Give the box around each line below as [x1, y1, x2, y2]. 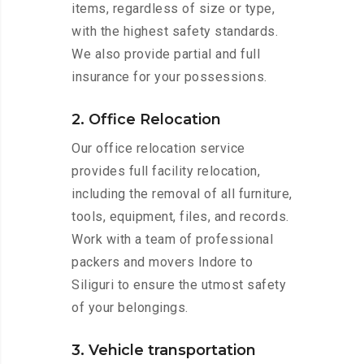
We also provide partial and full [71, 46, 260, 63]
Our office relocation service [71, 141, 245, 157]
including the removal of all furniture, [71, 186, 292, 202]
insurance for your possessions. [71, 69, 267, 85]
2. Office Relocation [71, 110, 221, 129]
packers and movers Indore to [71, 254, 253, 271]
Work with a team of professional [71, 232, 273, 248]
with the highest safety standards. [71, 24, 278, 40]
